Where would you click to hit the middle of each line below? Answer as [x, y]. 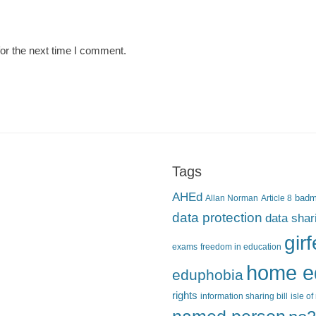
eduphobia [208, 275]
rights [185, 296]
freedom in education [241, 247]
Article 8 [276, 198]
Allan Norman [232, 198]
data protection [217, 218]
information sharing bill [244, 296]
